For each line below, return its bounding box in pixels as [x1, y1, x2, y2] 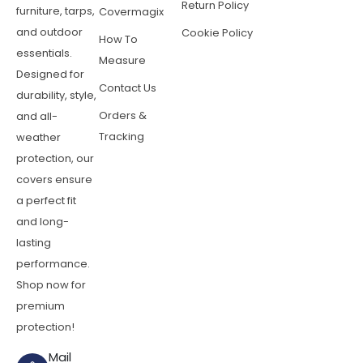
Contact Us [99, 80, 156, 96]
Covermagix [99, 4, 164, 20]
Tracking [99, 129, 144, 145]
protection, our [16, 151, 94, 167]
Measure [99, 53, 146, 69]
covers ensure [16, 172, 92, 188]
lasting [16, 235, 51, 251]
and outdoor [16, 24, 83, 41]
